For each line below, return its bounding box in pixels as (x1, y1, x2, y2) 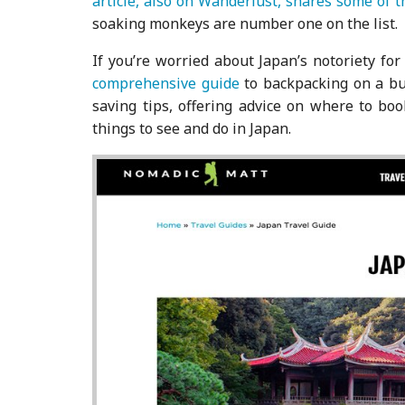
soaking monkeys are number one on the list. (92, 13, 399, 33)
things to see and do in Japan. (92, 118, 292, 138)
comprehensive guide (92, 72, 240, 93)
